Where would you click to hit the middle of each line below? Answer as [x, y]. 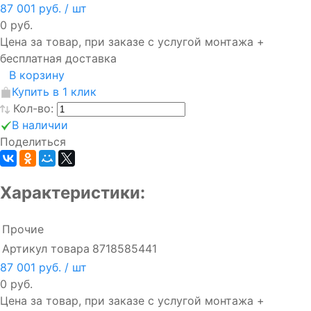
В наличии [40, 125]
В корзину [37, 75]
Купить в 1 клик [54, 91]
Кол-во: [35, 108]
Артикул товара [46, 249]
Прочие [23, 229]
